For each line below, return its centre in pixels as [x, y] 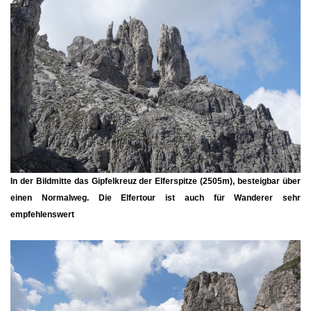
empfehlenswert [42, 214]
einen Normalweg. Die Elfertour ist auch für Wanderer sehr [155, 197]
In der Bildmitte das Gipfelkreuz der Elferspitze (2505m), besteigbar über [155, 181]
